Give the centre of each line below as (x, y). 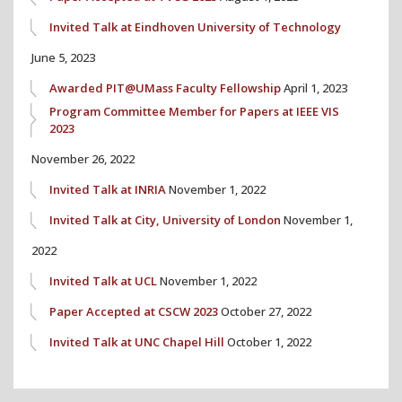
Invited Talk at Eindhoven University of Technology (195, 26)
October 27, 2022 (266, 311)
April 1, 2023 (315, 87)
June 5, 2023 (63, 57)
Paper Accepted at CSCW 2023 (134, 311)
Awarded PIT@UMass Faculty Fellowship (165, 87)
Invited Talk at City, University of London (165, 219)
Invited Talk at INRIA (108, 189)
